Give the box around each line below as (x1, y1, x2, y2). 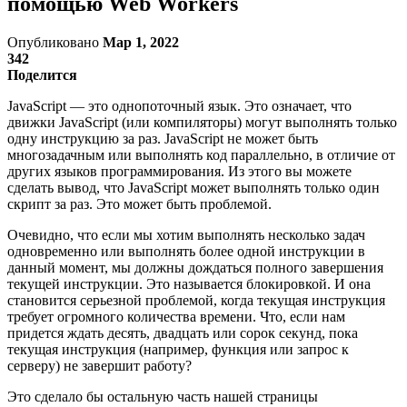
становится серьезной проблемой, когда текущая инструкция (7, 292, 385, 308)
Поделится (7, 66, 77, 83)
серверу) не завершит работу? (7, 357, 192, 373)
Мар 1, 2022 (103, 34, 179, 50)
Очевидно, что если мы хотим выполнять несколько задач (7, 226, 365, 243)
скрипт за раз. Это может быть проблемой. (7, 195, 272, 212)
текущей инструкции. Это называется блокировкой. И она (7, 275, 371, 292)
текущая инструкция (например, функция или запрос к (7, 341, 349, 357)
